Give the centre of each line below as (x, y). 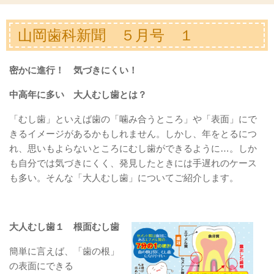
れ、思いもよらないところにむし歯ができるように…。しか (133, 149)
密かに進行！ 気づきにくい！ (73, 70)
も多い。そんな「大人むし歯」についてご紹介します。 (124, 178)
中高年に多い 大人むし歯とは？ (78, 95)
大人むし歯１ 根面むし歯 (64, 227)
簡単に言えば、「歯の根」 (64, 251)
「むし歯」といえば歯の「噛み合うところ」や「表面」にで (133, 119)
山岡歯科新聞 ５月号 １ (106, 35)
